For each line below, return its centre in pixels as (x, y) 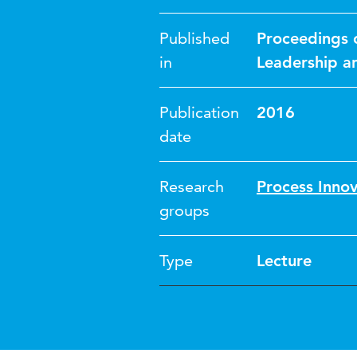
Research (192, 186)
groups (184, 210)
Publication (199, 112)
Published (194, 38)
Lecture (284, 261)
